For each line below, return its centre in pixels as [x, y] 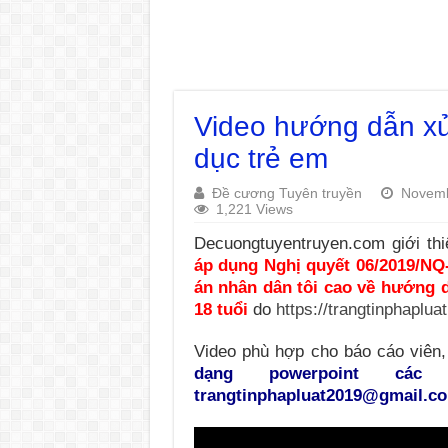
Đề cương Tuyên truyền [286, 193]
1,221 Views [254, 209]
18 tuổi [223, 309]
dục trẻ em [260, 158]
